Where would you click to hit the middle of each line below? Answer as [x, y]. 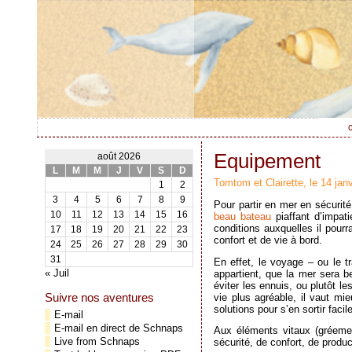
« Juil [57, 273]
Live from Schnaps [97, 341]
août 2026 [119, 156]
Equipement [267, 161]
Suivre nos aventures [99, 297]
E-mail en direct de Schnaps [119, 328]
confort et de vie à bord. [268, 240]
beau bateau [242, 216]
